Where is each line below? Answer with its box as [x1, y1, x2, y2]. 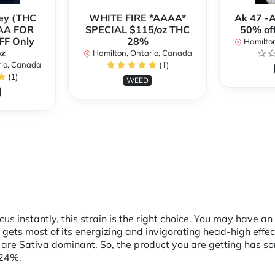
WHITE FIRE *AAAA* [89, 12, 186, 25]
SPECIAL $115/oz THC [85, 23, 190, 36]
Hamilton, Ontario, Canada [90, 48, 192, 58]
